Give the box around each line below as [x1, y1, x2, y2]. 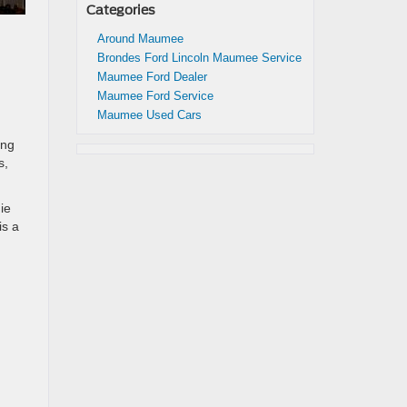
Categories [85, 3, 155, 17]
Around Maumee [96, 32, 184, 45]
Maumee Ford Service [96, 89, 213, 103]
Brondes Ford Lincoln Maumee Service [96, 51, 302, 65]
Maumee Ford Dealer [96, 70, 207, 84]
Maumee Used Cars [96, 108, 202, 122]
